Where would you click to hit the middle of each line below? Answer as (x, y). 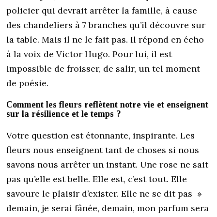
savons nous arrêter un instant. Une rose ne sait (108, 165)
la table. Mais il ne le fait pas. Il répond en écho (105, 40)
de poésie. (28, 83)
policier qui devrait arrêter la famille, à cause (102, 11)
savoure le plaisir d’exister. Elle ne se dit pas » (104, 194)
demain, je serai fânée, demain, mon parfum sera (108, 208)
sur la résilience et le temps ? (64, 114)
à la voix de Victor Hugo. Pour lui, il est (89, 54)
